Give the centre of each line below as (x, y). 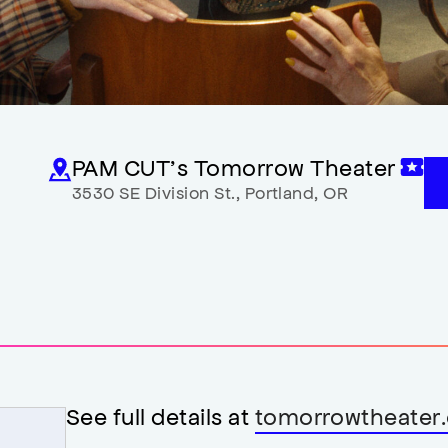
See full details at (160, 416)
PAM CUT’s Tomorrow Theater (234, 167)
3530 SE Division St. (154, 192)
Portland (279, 192)
